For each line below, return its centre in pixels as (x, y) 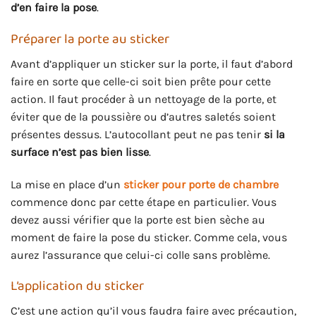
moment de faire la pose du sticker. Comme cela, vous (149, 237)
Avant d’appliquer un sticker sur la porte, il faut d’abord (152, 63)
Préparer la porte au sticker (90, 39)
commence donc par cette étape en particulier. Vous (144, 202)
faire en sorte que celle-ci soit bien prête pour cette (141, 81)
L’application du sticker (77, 286)
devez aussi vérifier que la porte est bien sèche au (138, 219)
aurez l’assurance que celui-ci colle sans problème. (140, 255)
